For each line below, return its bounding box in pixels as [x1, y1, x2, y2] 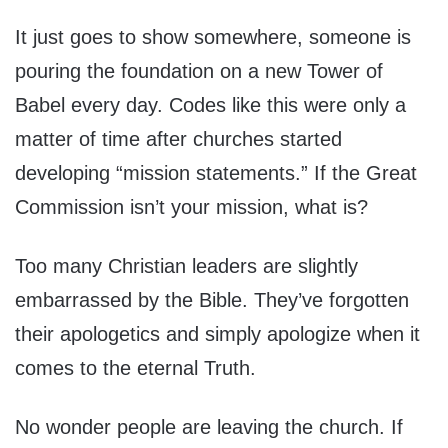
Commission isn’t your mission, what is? [15, 196, 368, 219]
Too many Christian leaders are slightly [15, 255, 358, 278]
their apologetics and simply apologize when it [15, 323, 420, 346]
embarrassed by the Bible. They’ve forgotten [15, 289, 409, 312]
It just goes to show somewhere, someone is [15, 26, 411, 49]
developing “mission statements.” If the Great [15, 162, 417, 185]
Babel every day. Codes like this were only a [15, 94, 406, 117]
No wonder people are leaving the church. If [15, 416, 403, 439]
